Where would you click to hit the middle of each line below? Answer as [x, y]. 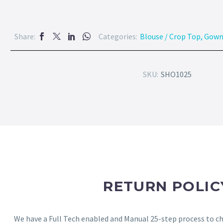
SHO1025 [176, 74]
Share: [25, 36]
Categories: [118, 36]
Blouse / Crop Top [170, 36]
